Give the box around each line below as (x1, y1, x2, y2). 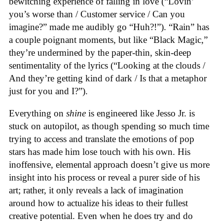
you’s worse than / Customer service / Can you (9, 9, 185, 20)
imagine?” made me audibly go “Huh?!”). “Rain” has (9, 22, 209, 33)
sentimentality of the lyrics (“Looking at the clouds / (9, 60, 205, 71)
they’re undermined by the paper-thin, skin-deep (9, 47, 191, 58)
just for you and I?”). (9, 86, 88, 97)
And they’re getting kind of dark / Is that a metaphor (9, 73, 207, 84)
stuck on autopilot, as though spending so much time (9, 120, 209, 131)
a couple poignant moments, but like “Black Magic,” (9, 35, 208, 45)
